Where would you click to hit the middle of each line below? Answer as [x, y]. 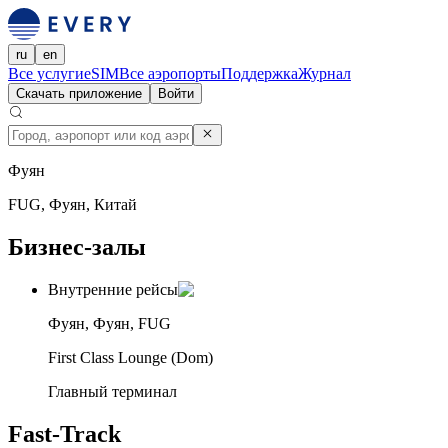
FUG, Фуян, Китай [72, 205]
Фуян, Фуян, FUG [109, 324]
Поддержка [259, 73]
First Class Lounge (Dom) [130, 358]
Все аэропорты [170, 73]
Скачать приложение [79, 93]
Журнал [324, 73]
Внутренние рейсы [113, 290]
